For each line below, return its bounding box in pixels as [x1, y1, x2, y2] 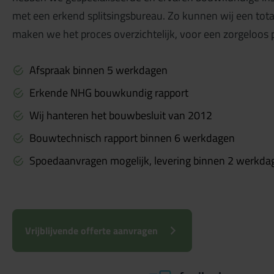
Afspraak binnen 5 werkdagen [29, 62, 168, 78]
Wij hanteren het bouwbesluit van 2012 [29, 107, 212, 124]
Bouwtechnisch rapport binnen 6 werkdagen [29, 130, 235, 146]
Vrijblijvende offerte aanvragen [25, 223, 158, 238]
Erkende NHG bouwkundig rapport [29, 84, 188, 101]
